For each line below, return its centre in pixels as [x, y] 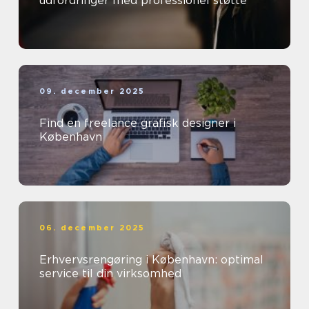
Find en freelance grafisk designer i [138, 123]
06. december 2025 [92, 227]
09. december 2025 [92, 91]
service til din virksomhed [110, 273]
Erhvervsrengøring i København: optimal [151, 259]
